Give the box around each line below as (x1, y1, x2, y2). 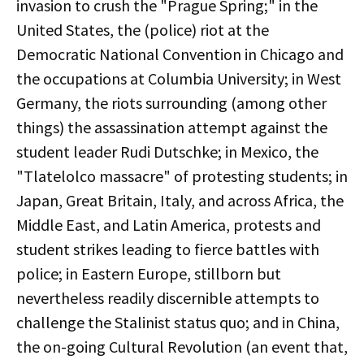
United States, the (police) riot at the (16, 19, 269, 40)
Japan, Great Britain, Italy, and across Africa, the (16, 190, 344, 210)
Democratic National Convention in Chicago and (16, 44, 344, 64)
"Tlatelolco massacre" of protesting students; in (16, 166, 348, 186)
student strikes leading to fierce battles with (16, 239, 319, 259)
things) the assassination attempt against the (16, 117, 327, 137)
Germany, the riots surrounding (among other (16, 93, 327, 113)
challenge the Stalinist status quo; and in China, (16, 312, 340, 332)
